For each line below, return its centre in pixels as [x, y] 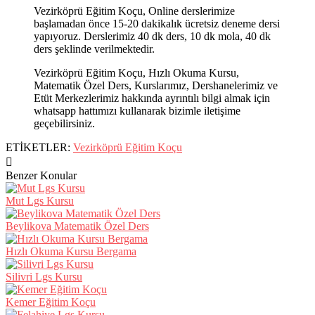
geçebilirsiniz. [64, 123]
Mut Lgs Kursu [40, 200]
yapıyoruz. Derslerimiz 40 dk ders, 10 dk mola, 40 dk [152, 36]
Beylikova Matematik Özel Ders [77, 226]
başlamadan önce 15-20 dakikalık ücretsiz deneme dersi [157, 23]
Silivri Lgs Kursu [44, 276]
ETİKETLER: [39, 147]
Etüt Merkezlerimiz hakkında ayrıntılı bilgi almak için [152, 98]
